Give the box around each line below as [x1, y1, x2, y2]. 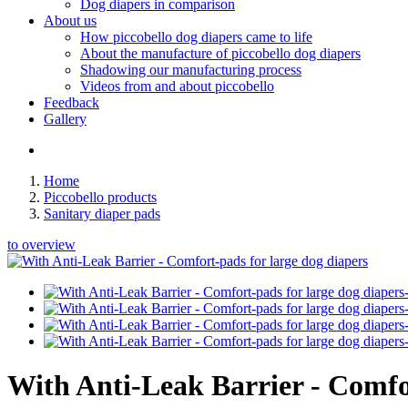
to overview [7, 237, 76, 252]
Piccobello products [44, 189, 157, 205]
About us [44, 13, 97, 28]
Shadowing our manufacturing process [80, 62, 301, 77]
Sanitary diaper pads [44, 206, 160, 221]
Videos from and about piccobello [80, 78, 274, 94]
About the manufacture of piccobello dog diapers [80, 46, 361, 61]
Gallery [44, 111, 87, 127]
